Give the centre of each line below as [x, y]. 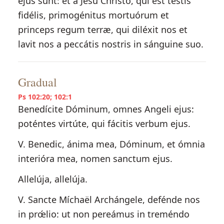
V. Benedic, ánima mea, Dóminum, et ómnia [111, 144]
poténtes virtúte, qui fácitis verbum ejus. [104, 123]
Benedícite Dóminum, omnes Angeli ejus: [106, 109]
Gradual [37, 82]
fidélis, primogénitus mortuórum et [93, 15]
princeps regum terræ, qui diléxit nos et [102, 29]
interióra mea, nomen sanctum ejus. [95, 158]
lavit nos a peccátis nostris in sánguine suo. [110, 44]
